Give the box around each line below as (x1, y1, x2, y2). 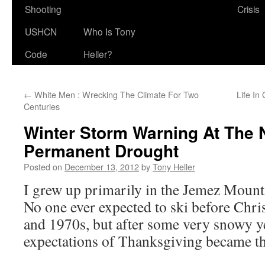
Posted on (24, 160, 62, 173)
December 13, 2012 (64, 160, 139, 173)
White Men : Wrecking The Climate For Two (32, 88, 199, 101)
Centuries (24, 100, 60, 112)
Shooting (25, 2, 62, 15)
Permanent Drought (24, 138, 179, 163)
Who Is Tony (83, 25, 135, 38)
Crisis (237, 2, 260, 15)
